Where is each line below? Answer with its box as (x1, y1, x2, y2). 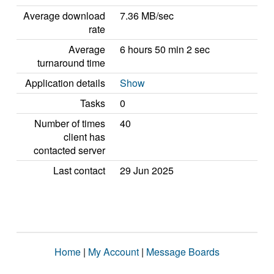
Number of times (34, 116, 105, 130)
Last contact (53, 163, 105, 177)
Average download (23, 9, 105, 23)
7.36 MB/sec (120, 9, 174, 23)
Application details (25, 76, 105, 90)
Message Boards (146, 245, 220, 259)
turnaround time (37, 56, 105, 70)
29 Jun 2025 (120, 163, 174, 177)
